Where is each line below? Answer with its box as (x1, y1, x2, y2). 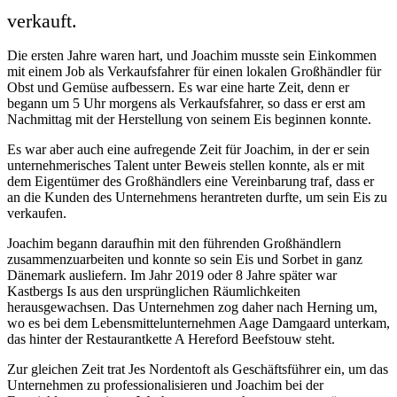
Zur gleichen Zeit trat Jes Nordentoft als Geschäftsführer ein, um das (7, 362, 388, 378)
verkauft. (7, 10, 77, 33)
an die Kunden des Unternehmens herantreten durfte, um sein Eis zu (7, 190, 387, 206)
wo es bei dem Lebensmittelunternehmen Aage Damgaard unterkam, (7, 315, 390, 331)
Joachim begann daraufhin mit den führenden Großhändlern (7, 236, 341, 252)
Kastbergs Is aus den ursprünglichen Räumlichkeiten (7, 284, 300, 300)
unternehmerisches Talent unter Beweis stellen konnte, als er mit (7, 158, 364, 174)
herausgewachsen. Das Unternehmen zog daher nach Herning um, (7, 300, 378, 315)
